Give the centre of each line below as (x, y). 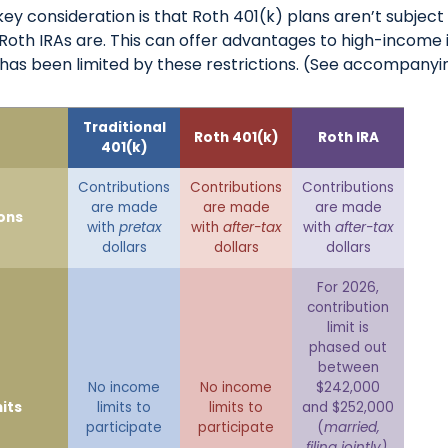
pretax (140, 228)
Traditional (124, 128)
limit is (348, 328)
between (348, 368)
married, (351, 428)
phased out (348, 348)
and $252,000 (348, 408)
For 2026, (348, 288)
